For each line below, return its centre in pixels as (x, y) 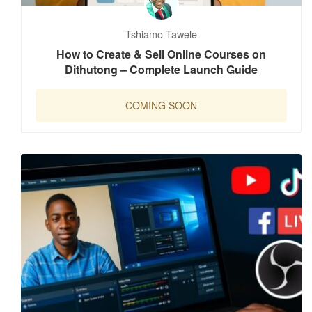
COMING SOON (161, 105)
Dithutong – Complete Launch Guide (161, 70)
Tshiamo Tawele (161, 34)
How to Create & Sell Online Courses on (161, 54)
